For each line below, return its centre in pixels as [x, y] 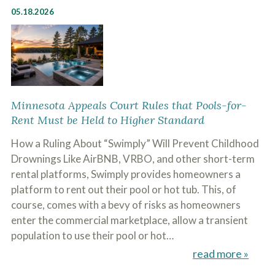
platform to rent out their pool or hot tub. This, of [123, 189]
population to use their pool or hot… [92, 235]
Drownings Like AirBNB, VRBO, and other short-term [133, 159]
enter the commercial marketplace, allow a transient [129, 220]
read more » [221, 254]
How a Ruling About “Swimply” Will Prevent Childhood [135, 143]
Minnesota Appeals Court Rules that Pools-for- [129, 105]
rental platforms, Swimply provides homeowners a [126, 174]
